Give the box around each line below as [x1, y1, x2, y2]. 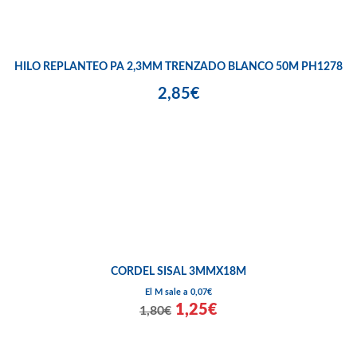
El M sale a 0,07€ [145, 288, 212, 297]
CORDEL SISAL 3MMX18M [111, 266, 246, 278]
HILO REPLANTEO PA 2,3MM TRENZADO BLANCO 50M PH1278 [14, 61, 343, 73]
